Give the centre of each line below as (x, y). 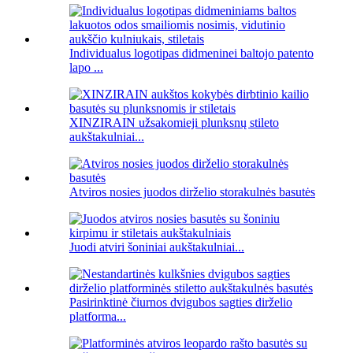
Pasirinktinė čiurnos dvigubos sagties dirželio (181, 303)
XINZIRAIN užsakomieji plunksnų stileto (174, 123)
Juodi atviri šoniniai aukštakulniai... (157, 247)
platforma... (98, 317)
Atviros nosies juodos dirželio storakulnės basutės (192, 192)
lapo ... (86, 68)
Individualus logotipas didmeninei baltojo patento (191, 54)
